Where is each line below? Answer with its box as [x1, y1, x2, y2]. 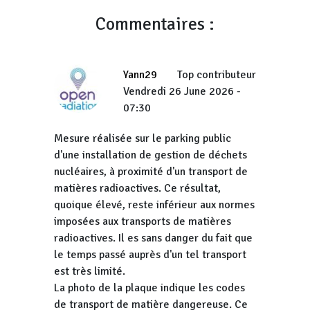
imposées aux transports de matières [54, 215, 232, 228]
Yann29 [123, 68, 158, 82]
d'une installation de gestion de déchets [54, 148, 248, 162]
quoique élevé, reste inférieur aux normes [54, 198, 255, 212]
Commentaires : [95, 13, 215, 35]
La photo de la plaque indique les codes [54, 281, 246, 295]
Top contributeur [176, 68, 256, 82]
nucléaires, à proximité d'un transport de [54, 165, 248, 179]
